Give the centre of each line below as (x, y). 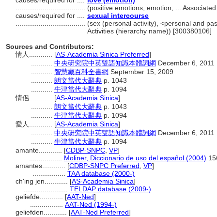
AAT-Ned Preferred (100, 212)
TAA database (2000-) (101, 173)
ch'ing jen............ (43, 181)
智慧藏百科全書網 (81, 72)
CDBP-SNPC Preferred (104, 166)
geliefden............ (42, 212)
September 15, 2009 (141, 72)
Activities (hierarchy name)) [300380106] (149, 31)
